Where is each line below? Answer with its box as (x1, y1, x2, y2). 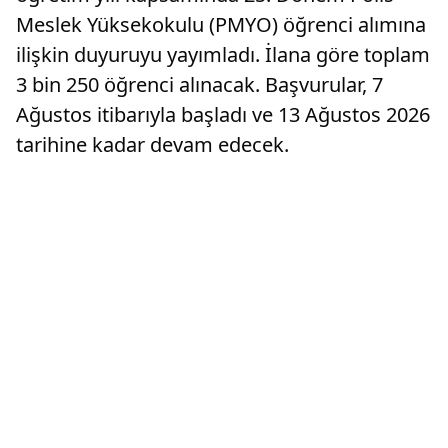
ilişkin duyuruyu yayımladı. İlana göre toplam (16, 40, 430, 68)
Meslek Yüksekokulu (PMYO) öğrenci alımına (16, 10, 426, 38)
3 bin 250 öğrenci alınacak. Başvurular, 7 (16, 70, 383, 98)
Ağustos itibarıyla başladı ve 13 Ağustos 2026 (16, 100, 430, 128)
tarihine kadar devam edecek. (16, 130, 289, 158)
